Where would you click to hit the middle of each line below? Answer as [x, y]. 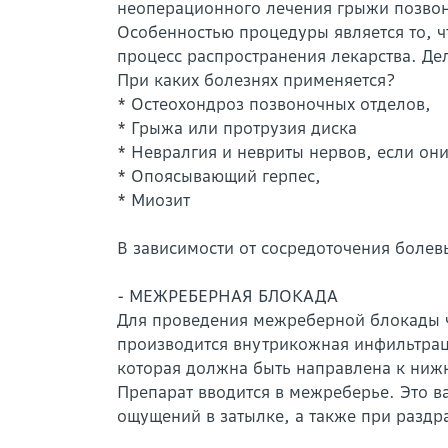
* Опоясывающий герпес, [219, 176]
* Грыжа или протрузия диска [237, 128]
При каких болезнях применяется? [256, 80]
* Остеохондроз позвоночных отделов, [274, 104]
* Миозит [153, 200]
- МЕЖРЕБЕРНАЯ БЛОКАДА [227, 296]
